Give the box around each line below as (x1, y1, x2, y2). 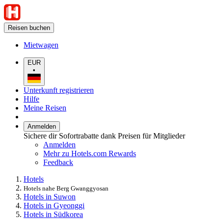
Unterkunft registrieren (24, 85, 94, 94)
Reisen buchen (8, 24, 50, 31)
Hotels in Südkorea (24, 210, 83, 219)
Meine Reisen (24, 103, 66, 112)
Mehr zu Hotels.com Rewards (43, 149, 136, 158)
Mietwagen (24, 41, 58, 49)
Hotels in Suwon (24, 192, 76, 201)
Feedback (43, 158, 73, 166)
